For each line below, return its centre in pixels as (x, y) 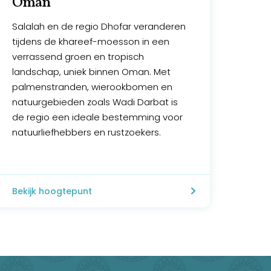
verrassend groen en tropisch (78, 57)
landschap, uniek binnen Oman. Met (91, 72)
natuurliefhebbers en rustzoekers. (86, 132)
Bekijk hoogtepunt (52, 191)
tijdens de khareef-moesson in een (90, 42)
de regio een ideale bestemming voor (97, 117)
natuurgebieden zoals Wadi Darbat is (95, 102)
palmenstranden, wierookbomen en (92, 87)
